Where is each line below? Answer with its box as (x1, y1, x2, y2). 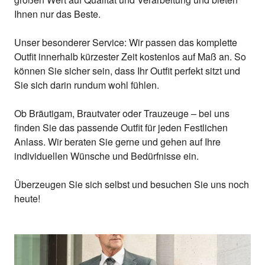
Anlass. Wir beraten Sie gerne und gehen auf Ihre (14, 135, 221, 149)
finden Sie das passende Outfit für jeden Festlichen (14, 121, 228, 135)
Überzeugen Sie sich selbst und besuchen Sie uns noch (14, 177, 249, 192)
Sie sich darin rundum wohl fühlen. (14, 78, 159, 92)
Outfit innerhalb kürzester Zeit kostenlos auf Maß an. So (14, 50, 246, 64)
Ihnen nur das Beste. (14, 7, 101, 21)
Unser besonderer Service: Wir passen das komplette (14, 35, 237, 50)
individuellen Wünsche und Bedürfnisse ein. (14, 149, 199, 163)
